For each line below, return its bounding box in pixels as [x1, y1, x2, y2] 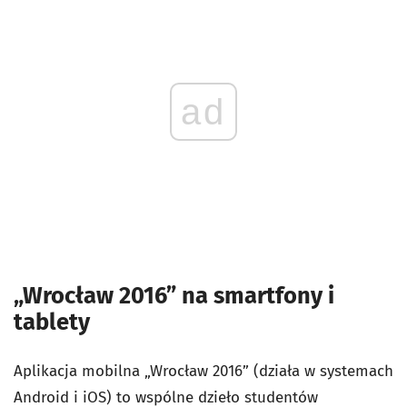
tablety [14, 307, 90, 336]
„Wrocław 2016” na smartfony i [14, 281, 334, 310]
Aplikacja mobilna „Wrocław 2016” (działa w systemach [14, 361, 393, 381]
